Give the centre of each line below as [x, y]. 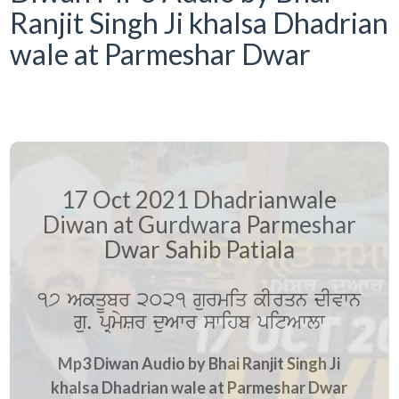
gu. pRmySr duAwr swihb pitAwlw [199, 322]
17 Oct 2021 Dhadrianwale [199, 199]
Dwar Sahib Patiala [199, 249]
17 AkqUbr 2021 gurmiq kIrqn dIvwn [199, 300]
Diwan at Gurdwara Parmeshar [199, 224]
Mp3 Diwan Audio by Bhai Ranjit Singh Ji [199, 363]
